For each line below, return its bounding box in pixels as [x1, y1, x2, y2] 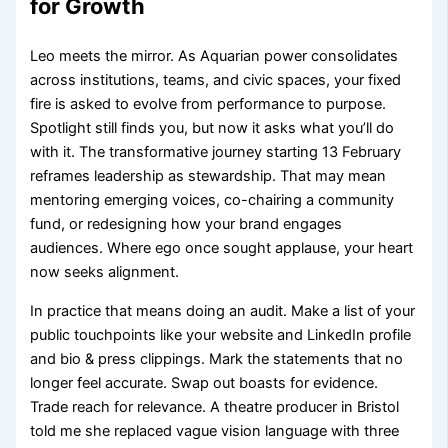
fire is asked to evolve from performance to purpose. [30, 95, 387, 114]
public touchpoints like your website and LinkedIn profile [30, 325, 412, 344]
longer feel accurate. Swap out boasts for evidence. [30, 373, 379, 392]
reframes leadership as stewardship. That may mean [30, 167, 387, 186]
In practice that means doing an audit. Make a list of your [30, 301, 416, 320]
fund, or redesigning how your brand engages [30, 215, 343, 234]
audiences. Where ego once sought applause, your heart [30, 239, 414, 258]
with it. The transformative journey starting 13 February [30, 143, 402, 162]
